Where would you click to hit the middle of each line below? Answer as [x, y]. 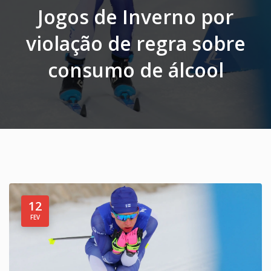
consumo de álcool [135, 70]
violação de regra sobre [135, 43]
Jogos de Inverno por [135, 17]
